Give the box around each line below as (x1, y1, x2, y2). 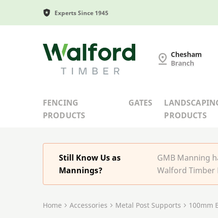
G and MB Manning (42, 43, 113, 54)
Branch (171, 58, 195, 68)
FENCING (43, 97, 79, 108)
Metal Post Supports (115, 200, 181, 210)
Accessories (70, 200, 108, 210)
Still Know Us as (59, 152, 121, 163)
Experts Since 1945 (54, 8, 109, 17)
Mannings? (59, 164, 103, 176)
